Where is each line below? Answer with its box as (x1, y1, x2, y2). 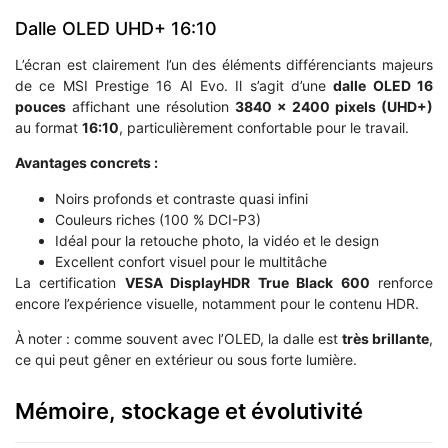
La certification (15, 273, 125, 291)
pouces (15, 98, 66, 116)
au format (15, 119, 82, 137)
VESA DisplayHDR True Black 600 (124, 273, 370, 291)
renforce (369, 273, 434, 291)
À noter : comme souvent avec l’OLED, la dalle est (15, 330, 342, 348)
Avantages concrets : (15, 154, 158, 172)
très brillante (342, 330, 429, 348)
